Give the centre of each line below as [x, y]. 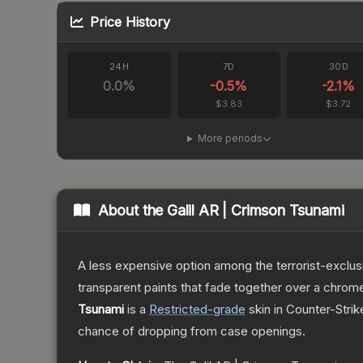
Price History [130, 22]
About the [132, 211]
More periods [230, 139]
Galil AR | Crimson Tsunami [256, 211]
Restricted [178, 310]
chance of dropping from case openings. [192, 331]
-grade [226, 310]
